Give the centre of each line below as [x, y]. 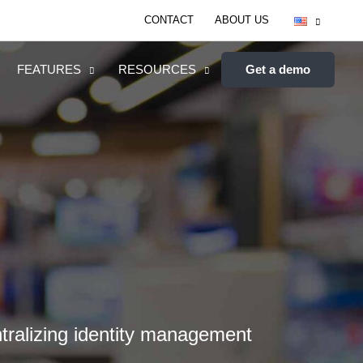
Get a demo [278, 70]
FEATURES [49, 70]
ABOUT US [242, 20]
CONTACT [169, 20]
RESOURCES [157, 70]
